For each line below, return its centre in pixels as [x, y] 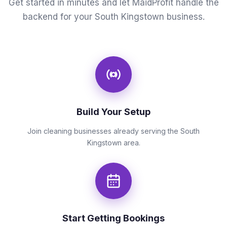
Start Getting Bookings [113, 218]
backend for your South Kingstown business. [113, 17]
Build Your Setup [113, 112]
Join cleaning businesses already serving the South [113, 131]
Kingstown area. [113, 143]
